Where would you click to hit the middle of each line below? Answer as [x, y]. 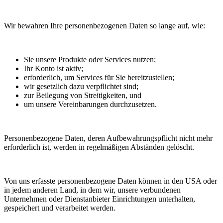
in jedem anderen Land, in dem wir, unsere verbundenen [92, 190]
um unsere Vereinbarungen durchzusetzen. [90, 105]
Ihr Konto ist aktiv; [54, 69]
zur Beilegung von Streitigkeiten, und [83, 96]
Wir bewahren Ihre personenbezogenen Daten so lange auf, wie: [105, 26]
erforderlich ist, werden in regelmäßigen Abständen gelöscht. [99, 147]
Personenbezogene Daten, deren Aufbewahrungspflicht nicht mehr [108, 138]
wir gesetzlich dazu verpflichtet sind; [81, 87]
